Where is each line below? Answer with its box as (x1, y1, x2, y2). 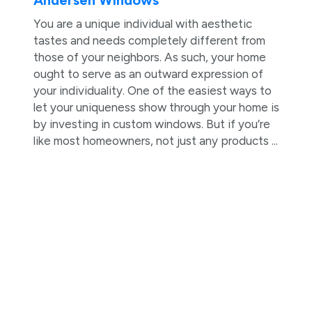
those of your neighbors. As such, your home (33, 50, 266, 65)
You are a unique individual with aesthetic (33, 17, 252, 31)
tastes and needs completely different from (33, 33, 265, 48)
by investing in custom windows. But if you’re (33, 117, 270, 132)
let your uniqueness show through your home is (33, 100, 279, 115)
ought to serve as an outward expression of (33, 67, 263, 81)
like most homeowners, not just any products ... (33, 134, 278, 148)
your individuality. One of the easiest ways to (33, 84, 272, 98)
